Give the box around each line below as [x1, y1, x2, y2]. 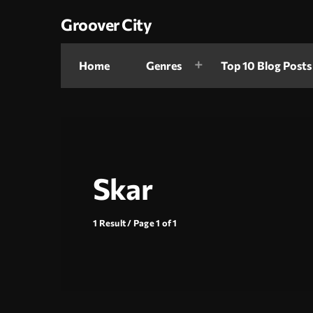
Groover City [61, 14, 152, 34]
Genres [146, 59, 182, 73]
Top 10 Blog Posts [221, 59, 312, 73]
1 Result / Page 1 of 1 [93, 217, 177, 228]
